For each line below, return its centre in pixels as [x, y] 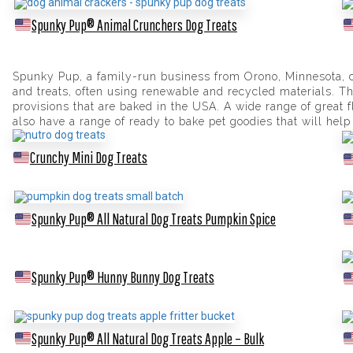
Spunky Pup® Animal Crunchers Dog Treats [134, 24]
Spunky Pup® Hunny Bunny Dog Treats [123, 277]
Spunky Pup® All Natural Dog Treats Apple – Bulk [147, 338]
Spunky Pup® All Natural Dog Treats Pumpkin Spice [153, 219]
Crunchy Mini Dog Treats [88, 158]
